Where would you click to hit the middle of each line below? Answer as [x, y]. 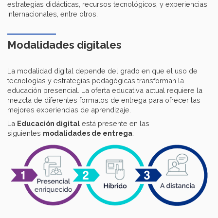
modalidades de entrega [88, 133]
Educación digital [48, 124]
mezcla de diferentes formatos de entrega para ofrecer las [104, 100]
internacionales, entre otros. [53, 14]
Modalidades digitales [64, 45]
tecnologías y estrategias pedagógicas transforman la [96, 81]
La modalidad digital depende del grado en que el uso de [102, 71]
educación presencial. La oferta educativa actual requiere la [105, 91]
